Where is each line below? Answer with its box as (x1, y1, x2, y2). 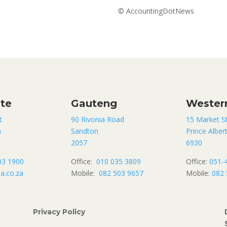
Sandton (71, 126, 99, 136)
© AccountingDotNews (118, 6, 195, 16)
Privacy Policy (32, 207, 85, 216)
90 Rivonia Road (71, 115, 125, 125)
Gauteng (71, 97, 118, 110)
